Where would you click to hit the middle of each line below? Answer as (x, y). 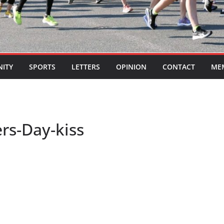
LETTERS (86, 67)
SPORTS (42, 67)
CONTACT (179, 67)
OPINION (131, 67)
